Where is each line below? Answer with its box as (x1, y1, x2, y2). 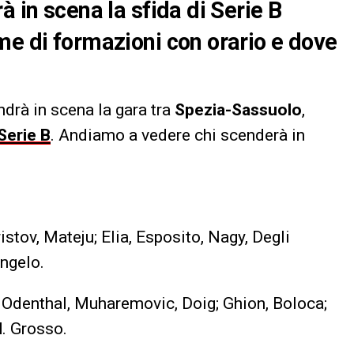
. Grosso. (2, 318, 67, 338)
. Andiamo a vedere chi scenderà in (51, 125, 305, 145)
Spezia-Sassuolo (175, 100, 302, 119)
